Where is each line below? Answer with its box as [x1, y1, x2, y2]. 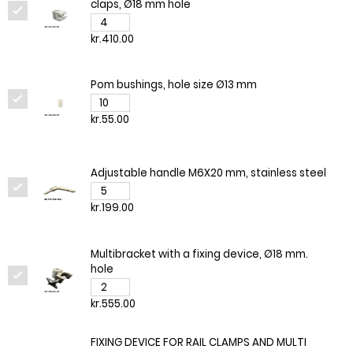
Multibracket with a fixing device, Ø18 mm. [90, 247, 308, 262]
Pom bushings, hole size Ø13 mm [90, 77, 257, 93]
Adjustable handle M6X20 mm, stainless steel [90, 165, 326, 181]
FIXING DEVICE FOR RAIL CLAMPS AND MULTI [90, 335, 307, 351]
